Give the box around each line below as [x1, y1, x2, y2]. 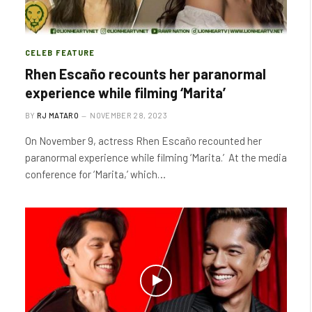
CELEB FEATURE [25, 47, 95, 57]
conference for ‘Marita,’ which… [25, 167, 166, 180]
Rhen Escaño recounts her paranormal [25, 65, 266, 82]
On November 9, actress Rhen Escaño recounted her [25, 134, 262, 147]
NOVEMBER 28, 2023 [90, 110, 167, 120]
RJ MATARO [37, 110, 79, 120]
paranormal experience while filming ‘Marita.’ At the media [25, 150, 287, 164]
